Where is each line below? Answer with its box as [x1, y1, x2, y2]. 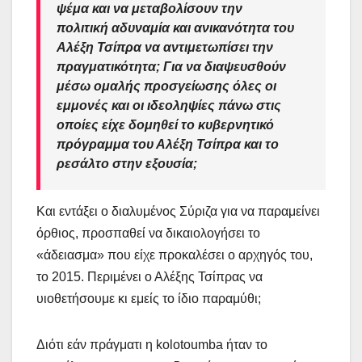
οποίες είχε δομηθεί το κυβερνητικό [57, 117, 274, 132]
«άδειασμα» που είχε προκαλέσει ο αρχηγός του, [36, 247, 313, 262]
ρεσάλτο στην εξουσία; [57, 156, 197, 170]
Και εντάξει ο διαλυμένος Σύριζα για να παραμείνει [36, 204, 320, 218]
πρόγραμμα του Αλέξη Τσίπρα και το [57, 137, 279, 151]
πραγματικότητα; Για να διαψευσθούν [57, 59, 286, 74]
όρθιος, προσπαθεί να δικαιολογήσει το [36, 225, 260, 240]
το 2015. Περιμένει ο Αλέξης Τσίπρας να [36, 269, 263, 284]
